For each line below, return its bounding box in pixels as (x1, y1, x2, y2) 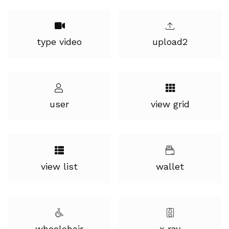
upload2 (152, 36, 188, 47)
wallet (156, 161, 184, 172)
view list (40, 161, 78, 172)
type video (36, 36, 82, 47)
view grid (150, 99, 190, 109)
